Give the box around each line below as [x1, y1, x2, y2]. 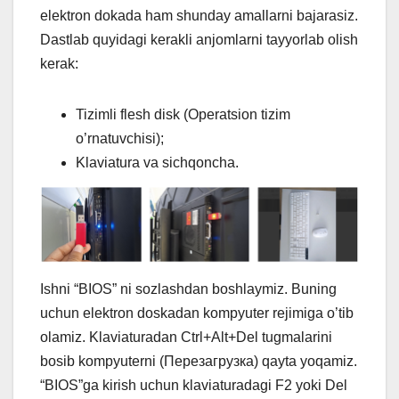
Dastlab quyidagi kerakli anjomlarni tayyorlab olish [40, 32, 358, 48]
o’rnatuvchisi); [76, 131, 164, 147]
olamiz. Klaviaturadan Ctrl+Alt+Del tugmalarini [40, 329, 332, 345]
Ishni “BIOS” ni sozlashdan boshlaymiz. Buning [40, 281, 337, 297]
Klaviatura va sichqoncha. [76, 155, 239, 171]
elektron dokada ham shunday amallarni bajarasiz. [40, 8, 358, 24]
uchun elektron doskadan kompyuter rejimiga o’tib [40, 305, 354, 321]
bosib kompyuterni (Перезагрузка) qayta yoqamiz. [40, 353, 357, 369]
